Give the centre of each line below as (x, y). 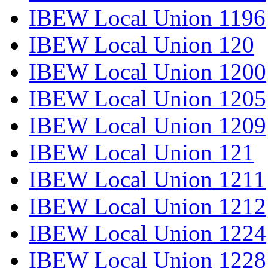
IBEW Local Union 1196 (147, 17)
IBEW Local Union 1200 (147, 71)
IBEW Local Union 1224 (147, 233)
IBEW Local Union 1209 (147, 125)
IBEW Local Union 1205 (147, 98)
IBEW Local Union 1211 (147, 179)
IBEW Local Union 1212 (147, 206)
